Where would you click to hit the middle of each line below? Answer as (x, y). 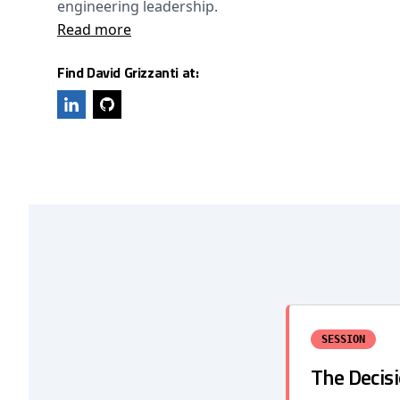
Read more (94, 29)
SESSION (343, 339)
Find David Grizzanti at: (128, 72)
